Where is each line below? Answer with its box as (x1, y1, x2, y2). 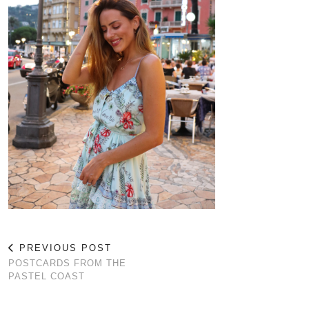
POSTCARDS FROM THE (8, 258, 126, 268)
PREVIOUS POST (15, 243, 112, 253)
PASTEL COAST (8, 271, 85, 281)
